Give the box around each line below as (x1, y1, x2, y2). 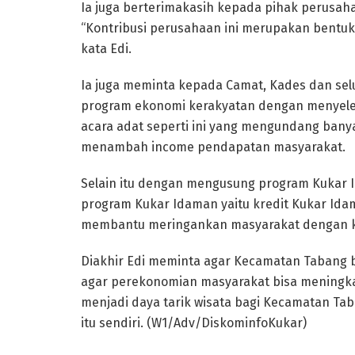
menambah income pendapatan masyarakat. (81, 139, 345, 155)
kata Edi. (81, 40, 132, 56)
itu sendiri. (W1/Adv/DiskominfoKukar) (81, 315, 307, 330)
